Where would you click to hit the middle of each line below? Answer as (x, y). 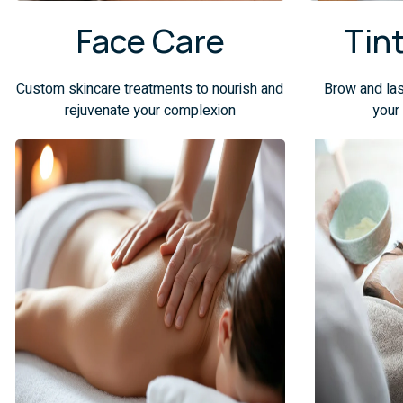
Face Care (150, 40)
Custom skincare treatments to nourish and (150, 89)
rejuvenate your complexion (150, 110)
